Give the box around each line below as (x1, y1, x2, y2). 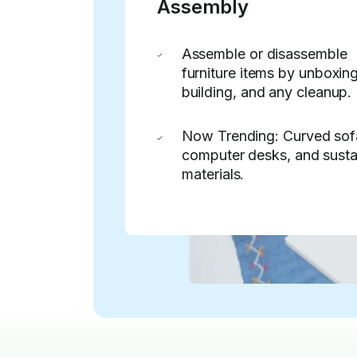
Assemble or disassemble (181, 45, 347, 62)
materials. (182, 166, 245, 183)
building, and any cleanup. (181, 83, 352, 100)
